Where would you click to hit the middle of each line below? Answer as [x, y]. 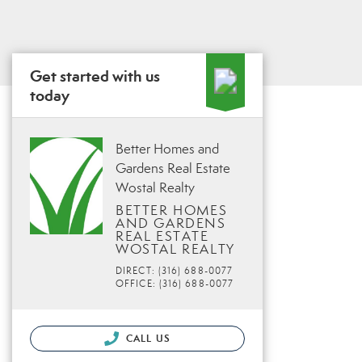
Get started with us [95, 76]
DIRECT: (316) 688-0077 [175, 271]
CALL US [147, 338]
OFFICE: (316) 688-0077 [175, 284]
